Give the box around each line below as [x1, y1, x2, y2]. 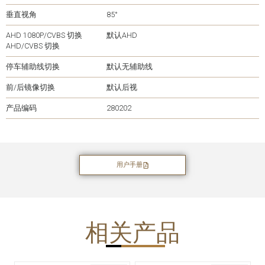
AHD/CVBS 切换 [6, 41, 60, 51]
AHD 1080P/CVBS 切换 [6, 31, 82, 40]
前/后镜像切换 [6, 83, 55, 92]
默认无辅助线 [106, 62, 153, 72]
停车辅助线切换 [6, 62, 60, 72]
